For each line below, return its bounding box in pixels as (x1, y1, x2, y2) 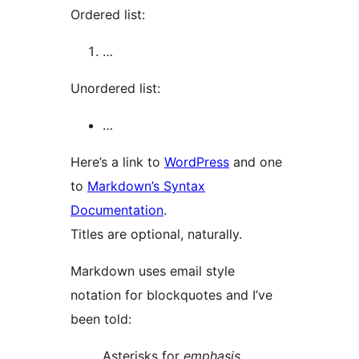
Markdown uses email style (71, 263, 235, 280)
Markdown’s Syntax (87, 178, 205, 195)
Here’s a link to (71, 154, 164, 171)
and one (229, 154, 282, 171)
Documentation (71, 202, 163, 219)
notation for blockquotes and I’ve (71, 287, 272, 304)
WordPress (164, 154, 229, 171)
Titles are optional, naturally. (71, 226, 242, 243)
